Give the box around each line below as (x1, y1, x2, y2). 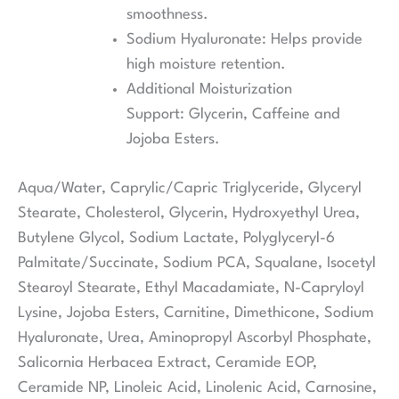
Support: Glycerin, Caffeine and (126, 106, 341, 122)
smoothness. (126, 6, 209, 22)
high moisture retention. (126, 56, 287, 72)
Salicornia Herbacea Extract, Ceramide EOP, (18, 354, 317, 370)
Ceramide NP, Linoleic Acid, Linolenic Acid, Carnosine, (18, 379, 377, 395)
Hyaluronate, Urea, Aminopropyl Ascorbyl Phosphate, (18, 330, 371, 346)
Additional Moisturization (126, 81, 293, 97)
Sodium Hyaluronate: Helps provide (126, 31, 363, 47)
